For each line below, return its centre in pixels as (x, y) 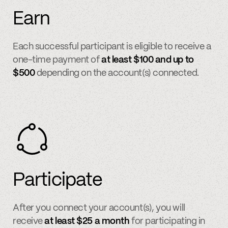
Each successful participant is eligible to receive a (112, 47)
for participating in (167, 222)
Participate (58, 181)
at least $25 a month (87, 222)
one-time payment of (57, 60)
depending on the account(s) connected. (117, 74)
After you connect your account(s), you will (99, 208)
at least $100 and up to (148, 60)
